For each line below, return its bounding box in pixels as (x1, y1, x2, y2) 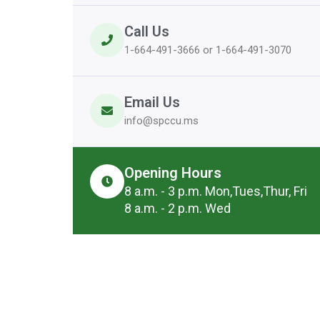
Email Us (124, 94, 180, 111)
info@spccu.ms (124, 114, 199, 128)
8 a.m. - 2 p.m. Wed (124, 201, 231, 216)
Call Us (124, 23, 169, 41)
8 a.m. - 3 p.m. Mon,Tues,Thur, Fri (124, 184, 307, 199)
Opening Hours (124, 164, 221, 182)
